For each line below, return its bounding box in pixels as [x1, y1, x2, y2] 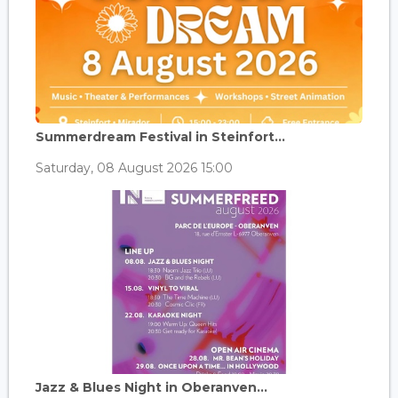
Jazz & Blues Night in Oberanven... [36, 379, 267, 396]
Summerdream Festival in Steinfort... [36, 129, 285, 146]
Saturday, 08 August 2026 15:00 [36, 160, 233, 177]
